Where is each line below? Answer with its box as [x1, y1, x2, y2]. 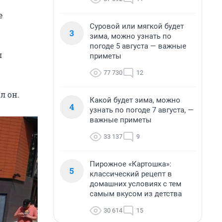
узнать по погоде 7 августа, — [90, 106, 194, 114]
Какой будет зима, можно [90, 96, 180, 105]
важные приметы [90, 115, 152, 124]
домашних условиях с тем [90, 179, 181, 188]
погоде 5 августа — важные [90, 42, 186, 51]
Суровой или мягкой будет [90, 22, 184, 31]
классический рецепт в [90, 169, 172, 178]
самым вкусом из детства [90, 189, 182, 198]
